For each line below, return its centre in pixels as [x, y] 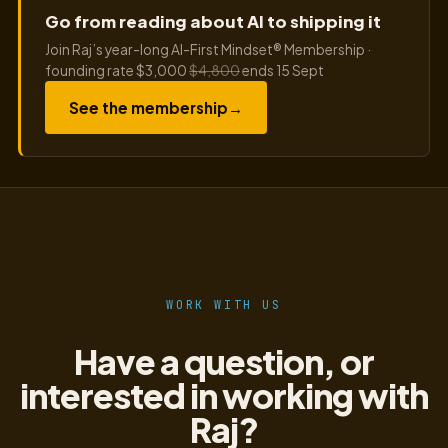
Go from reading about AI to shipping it [213, 21]
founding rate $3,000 [117, 70]
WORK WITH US [224, 304]
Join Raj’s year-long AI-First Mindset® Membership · [208, 49]
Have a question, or [224, 360]
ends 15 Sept [282, 70]
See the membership [149, 107]
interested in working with [224, 394]
